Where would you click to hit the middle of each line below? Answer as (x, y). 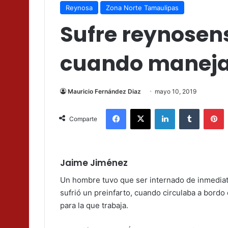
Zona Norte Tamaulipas (142, 8)
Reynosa (79, 8)
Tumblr (210, 109)
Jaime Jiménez (94, 163)
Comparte (83, 119)
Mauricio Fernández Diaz (104, 92)
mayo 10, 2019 (176, 92)
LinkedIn (188, 109)
